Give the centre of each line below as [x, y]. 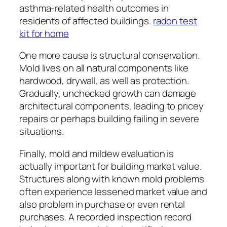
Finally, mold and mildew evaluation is [97, 153]
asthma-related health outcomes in [94, 8]
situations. [42, 131]
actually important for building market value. [110, 166]
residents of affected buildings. [86, 21]
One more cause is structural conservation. [109, 55]
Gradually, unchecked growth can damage [108, 93]
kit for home [44, 33]
